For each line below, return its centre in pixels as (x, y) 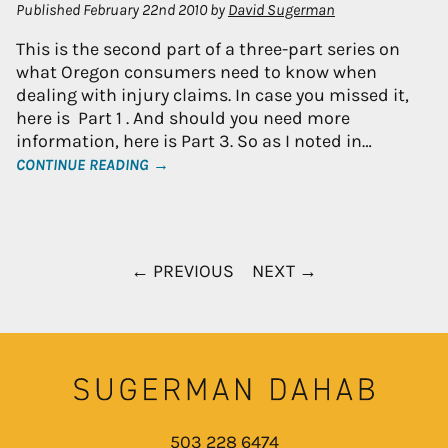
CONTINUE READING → (92, 164)
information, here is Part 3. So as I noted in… (194, 140)
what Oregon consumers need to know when (196, 71)
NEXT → (284, 271)
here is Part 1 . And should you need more (183, 117)
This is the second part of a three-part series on (208, 48)
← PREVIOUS (182, 271)
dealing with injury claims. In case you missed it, (212, 94)
